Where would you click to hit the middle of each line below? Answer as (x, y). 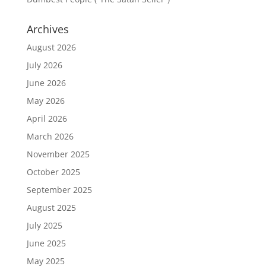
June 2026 (46, 83)
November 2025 (58, 154)
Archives (47, 29)
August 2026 (51, 47)
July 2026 (44, 65)
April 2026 (47, 119)
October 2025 (53, 172)
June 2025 (46, 243)
